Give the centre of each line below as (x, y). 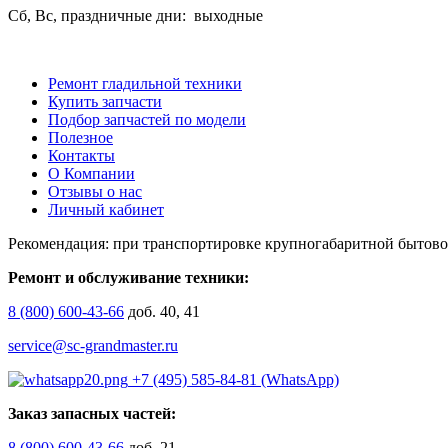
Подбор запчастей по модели (147, 120)
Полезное (80, 138)
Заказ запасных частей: (92, 414)
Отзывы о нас (95, 192)
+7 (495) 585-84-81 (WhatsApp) (233, 380)
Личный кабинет (106, 210)
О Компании (91, 174)
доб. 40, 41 (162, 312)
